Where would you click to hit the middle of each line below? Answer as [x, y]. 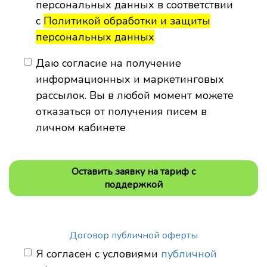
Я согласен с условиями [98, 254]
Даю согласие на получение [108, 63]
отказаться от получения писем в [121, 111]
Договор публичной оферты [133, 235]
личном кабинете [81, 128]
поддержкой [133, 185]
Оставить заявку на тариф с [133, 172]
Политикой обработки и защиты [127, 21]
